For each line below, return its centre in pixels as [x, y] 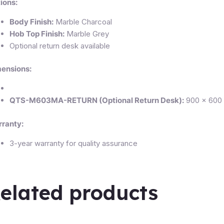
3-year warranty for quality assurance [73, 143]
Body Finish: [31, 21]
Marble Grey [87, 33]
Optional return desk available [60, 45]
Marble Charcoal [83, 21]
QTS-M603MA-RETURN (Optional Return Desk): [97, 100]
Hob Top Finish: [37, 33]
